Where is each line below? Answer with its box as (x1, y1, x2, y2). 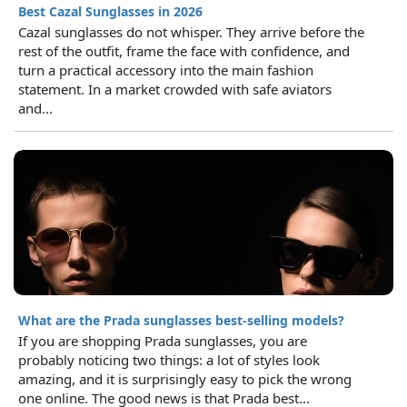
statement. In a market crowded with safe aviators (18, 79, 332, 98)
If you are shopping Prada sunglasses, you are (18, 331, 307, 350)
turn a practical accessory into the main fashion (18, 60, 313, 79)
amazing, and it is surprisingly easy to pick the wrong (18, 369, 352, 388)
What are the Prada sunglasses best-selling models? (18, 311, 344, 329)
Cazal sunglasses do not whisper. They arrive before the (18, 22, 364, 41)
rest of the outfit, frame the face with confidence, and (18, 41, 350, 60)
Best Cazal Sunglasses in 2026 (18, 2, 203, 20)
